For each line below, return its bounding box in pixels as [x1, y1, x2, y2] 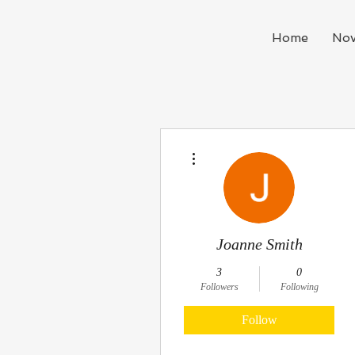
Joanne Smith [216, 235, 303, 253]
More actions [202, 143, 249, 152]
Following [280, 281, 319, 292]
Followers [200, 281, 239, 292]
